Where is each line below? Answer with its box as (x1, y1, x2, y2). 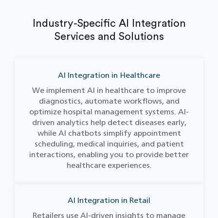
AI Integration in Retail (68, 196, 150, 205)
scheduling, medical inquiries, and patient (34, 139, 184, 148)
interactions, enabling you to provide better (29, 150, 189, 159)
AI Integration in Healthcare (58, 71, 160, 80)
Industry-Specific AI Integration (32, 18, 186, 29)
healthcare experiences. (66, 161, 152, 170)
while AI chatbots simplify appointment (37, 128, 181, 138)
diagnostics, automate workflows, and (38, 96, 180, 106)
